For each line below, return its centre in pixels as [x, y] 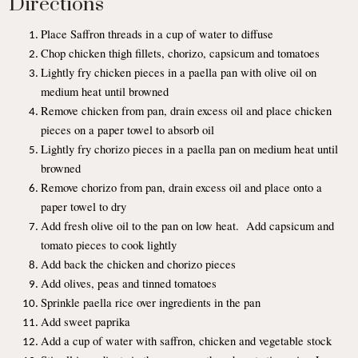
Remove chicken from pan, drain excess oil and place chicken [187, 110]
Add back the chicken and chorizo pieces [139, 264]
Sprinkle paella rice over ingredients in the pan [151, 302]
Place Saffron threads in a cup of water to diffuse [157, 34]
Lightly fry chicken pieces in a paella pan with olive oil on [179, 72]
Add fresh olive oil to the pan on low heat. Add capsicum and [188, 225]
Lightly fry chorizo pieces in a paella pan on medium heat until [190, 149]
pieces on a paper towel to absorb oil [128, 129]
